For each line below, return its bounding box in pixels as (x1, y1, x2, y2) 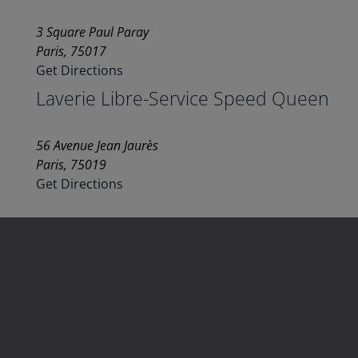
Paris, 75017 (35, 42, 106, 61)
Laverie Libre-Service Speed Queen (35, 86, 329, 112)
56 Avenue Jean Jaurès (35, 137, 158, 155)
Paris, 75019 (35, 156, 106, 174)
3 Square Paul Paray (35, 23, 149, 42)
